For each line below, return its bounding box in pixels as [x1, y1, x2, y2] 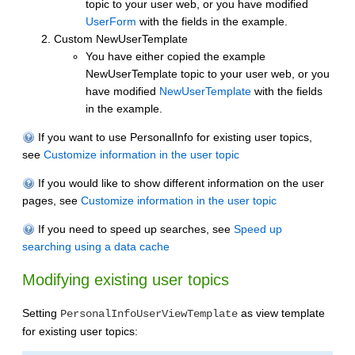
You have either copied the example [86, 49, 265, 63]
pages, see [22, 193, 81, 207]
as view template [238, 307, 325, 320]
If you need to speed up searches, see [35, 222, 234, 235]
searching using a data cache [22, 239, 170, 253]
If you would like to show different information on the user [35, 176, 324, 189]
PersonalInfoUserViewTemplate [60, 307, 238, 321]
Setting [22, 307, 60, 320]
